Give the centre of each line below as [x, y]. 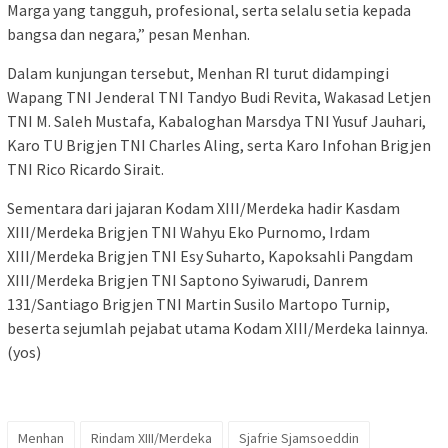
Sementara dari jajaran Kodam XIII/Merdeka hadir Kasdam [203, 208]
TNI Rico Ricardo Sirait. [85, 169]
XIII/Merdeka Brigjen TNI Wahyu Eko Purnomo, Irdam [188, 232]
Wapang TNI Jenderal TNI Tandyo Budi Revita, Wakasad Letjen [219, 97]
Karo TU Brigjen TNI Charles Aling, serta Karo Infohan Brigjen [219, 145]
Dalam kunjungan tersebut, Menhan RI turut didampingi [198, 73]
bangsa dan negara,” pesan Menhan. [128, 34]
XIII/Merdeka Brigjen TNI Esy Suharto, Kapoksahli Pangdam [210, 256]
